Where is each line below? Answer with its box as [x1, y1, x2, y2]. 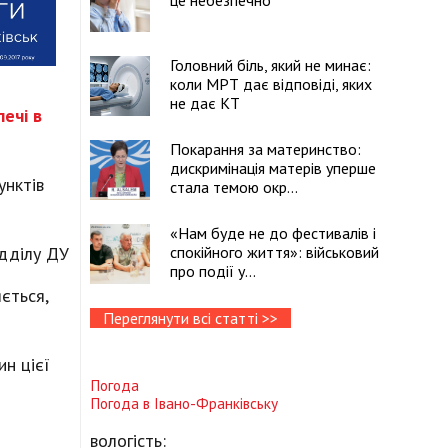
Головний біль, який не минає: [170, 55, 371, 75]
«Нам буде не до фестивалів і [170, 223, 376, 243]
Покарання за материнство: [170, 139, 361, 159]
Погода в [90, 393, 154, 414]
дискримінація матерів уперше [170, 158, 376, 178]
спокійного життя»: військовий [170, 242, 379, 262]
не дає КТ [170, 93, 240, 113]
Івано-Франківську [154, 393, 278, 414]
